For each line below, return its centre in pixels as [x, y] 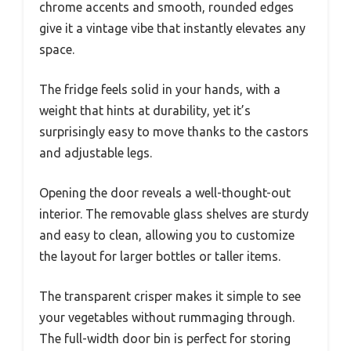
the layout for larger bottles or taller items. [160, 256]
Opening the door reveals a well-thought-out [165, 192]
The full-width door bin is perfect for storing [165, 338]
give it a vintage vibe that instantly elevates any [172, 28]
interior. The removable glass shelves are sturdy [174, 213]
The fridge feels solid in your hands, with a [160, 89]
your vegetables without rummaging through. [167, 317]
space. [57, 49]
